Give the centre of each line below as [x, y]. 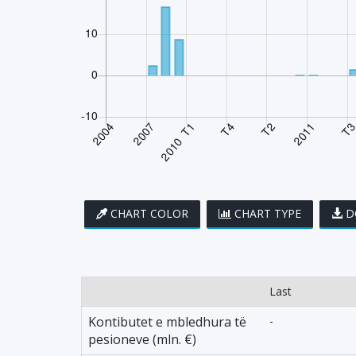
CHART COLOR [149, 213]
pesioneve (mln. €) [142, 339]
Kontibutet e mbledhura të [167, 322]
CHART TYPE [268, 213]
